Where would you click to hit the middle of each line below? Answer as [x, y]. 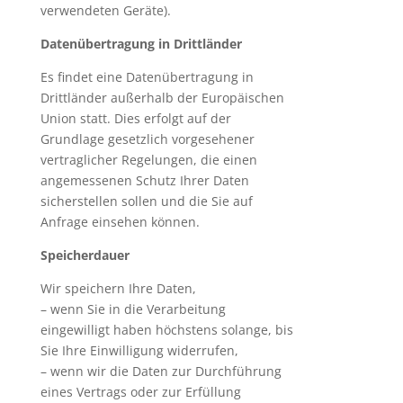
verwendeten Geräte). [105, 10]
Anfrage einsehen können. [120, 222]
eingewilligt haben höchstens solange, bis [166, 330]
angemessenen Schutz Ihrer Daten [144, 180]
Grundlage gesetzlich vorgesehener [147, 139]
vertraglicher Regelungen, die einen [148, 160]
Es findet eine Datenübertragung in [147, 77]
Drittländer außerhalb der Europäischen [162, 98]
